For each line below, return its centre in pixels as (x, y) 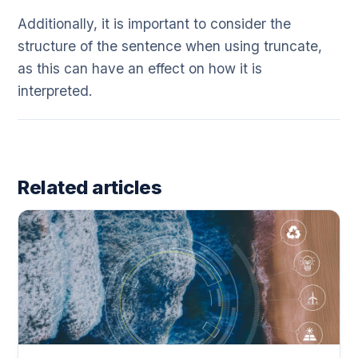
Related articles (90, 188)
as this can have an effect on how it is (140, 69)
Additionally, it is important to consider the (154, 24)
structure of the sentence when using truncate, (170, 46)
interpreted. (55, 91)
